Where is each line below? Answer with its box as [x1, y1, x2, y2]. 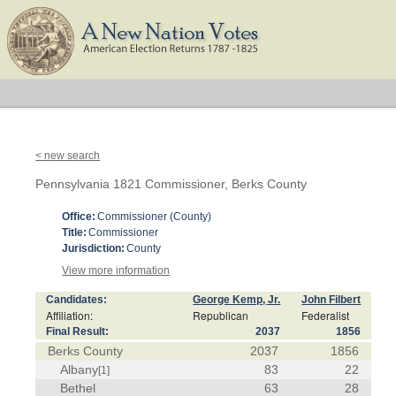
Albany [60, 362, 99, 377]
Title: [62, 226, 88, 239]
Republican [193, 308, 249, 323]
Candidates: [46, 293, 108, 306]
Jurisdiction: [62, 242, 126, 255]
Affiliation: [46, 308, 94, 323]
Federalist [301, 308, 350, 323]
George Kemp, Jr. [193, 293, 281, 306]
